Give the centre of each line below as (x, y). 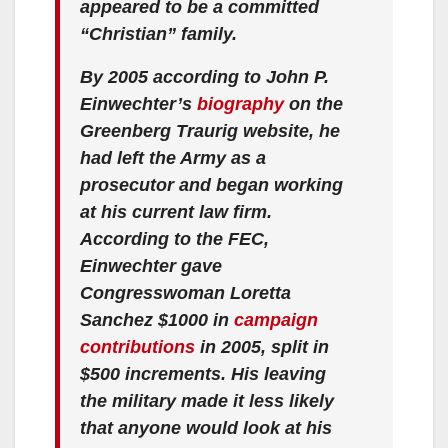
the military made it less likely (207, 400)
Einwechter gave (151, 265)
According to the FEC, (174, 238)
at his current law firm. (176, 211)
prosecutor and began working (211, 184)
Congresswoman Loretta (185, 292)
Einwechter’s (138, 103)
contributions (137, 346)
